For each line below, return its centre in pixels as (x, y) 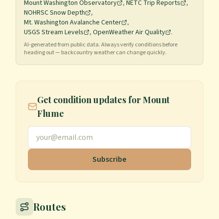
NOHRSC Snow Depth (55, 13)
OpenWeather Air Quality (129, 32)
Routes (50, 207)
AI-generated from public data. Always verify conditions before (101, 45)
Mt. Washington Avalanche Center (73, 22)
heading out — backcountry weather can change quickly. (95, 53)
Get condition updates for (90, 100)
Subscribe (109, 159)
